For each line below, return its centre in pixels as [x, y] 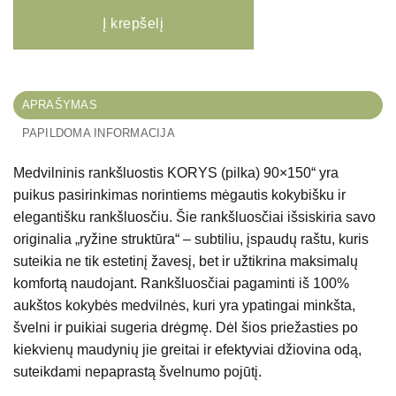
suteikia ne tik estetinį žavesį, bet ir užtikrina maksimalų [186, 261]
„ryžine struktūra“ [127, 239]
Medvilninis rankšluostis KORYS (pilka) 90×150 [162, 172]
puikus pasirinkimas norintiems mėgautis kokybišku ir [179, 194]
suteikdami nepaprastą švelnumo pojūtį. [137, 371]
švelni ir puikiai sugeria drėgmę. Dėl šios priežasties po [186, 327]
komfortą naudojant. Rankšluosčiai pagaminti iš [163, 283]
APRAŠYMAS [59, 104]
